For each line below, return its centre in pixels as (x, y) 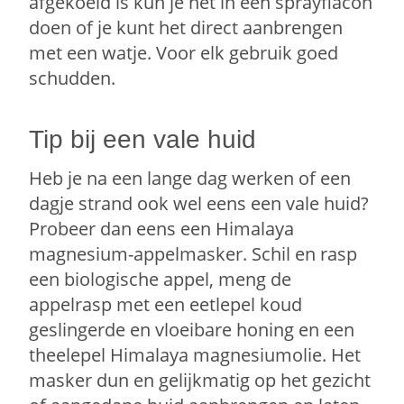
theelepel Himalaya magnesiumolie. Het (195, 355)
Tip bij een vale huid (143, 140)
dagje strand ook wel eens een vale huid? (199, 204)
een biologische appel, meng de (161, 280)
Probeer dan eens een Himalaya (162, 229)
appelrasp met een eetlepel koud (166, 305)
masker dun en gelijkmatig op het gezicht (200, 381)
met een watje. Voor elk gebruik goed (184, 53)
